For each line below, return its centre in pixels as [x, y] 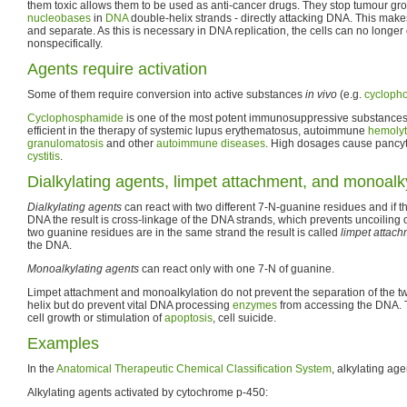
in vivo [321, 94]
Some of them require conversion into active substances [166, 94]
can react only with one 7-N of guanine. [237, 268]
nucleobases [59, 18]
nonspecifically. [65, 43]
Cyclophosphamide [75, 118]
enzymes [255, 305]
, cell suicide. [244, 318]
